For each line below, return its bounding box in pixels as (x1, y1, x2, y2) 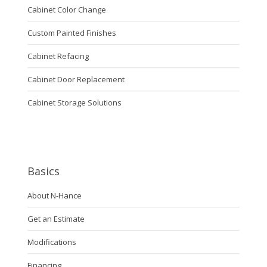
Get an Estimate (27, 213, 85, 224)
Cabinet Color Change (27, 4, 106, 15)
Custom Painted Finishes (27, 27, 116, 38)
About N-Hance (27, 190, 82, 201)
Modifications (27, 236, 76, 247)
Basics (27, 163, 60, 178)
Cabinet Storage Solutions (27, 97, 122, 108)
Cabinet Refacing (27, 50, 89, 61)
